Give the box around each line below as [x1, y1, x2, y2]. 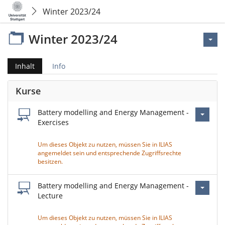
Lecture [38, 191, 63, 200]
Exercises [38, 118, 69, 127]
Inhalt [15, 61, 35, 71]
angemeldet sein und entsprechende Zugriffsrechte [38, 149, 181, 157]
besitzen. [38, 157, 66, 166]
